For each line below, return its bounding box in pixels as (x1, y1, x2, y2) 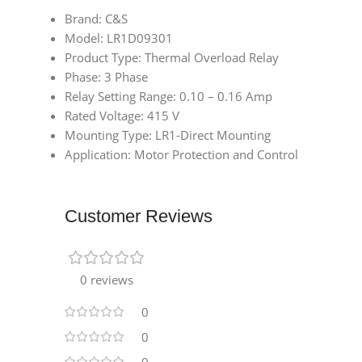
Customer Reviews (65, 206, 213, 227)
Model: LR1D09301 (65, 30, 173, 47)
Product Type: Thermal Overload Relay (65, 49, 279, 66)
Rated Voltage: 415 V (65, 107, 179, 124)
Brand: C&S (65, 11, 128, 27)
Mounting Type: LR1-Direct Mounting (65, 127, 271, 144)
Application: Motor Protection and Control (65, 146, 298, 163)
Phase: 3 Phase (65, 69, 148, 86)
